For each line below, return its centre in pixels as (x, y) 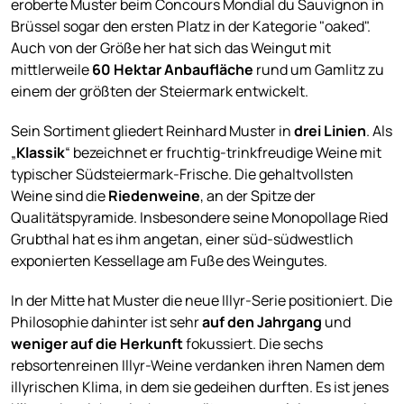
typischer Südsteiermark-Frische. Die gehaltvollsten (182, 174)
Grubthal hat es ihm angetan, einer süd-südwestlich (182, 239)
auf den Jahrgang (262, 322)
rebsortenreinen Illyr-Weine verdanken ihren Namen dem (198, 365)
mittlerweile (51, 69)
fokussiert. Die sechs (253, 344)
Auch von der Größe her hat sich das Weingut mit (171, 48)
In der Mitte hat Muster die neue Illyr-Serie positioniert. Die (202, 300)
